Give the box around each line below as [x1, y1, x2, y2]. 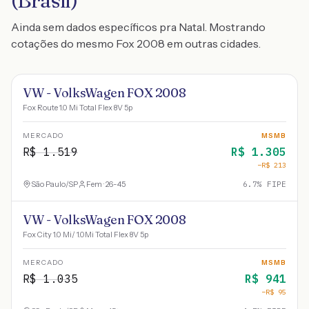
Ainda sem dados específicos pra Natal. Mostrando [11, 20, 266, 34]
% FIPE [257, 179, 286, 189]
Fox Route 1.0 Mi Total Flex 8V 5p [23, 103, 132, 112]
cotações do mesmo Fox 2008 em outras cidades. [11, 37, 261, 50]
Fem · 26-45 [86, 179, 126, 189]
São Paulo [31, 179, 66, 189]
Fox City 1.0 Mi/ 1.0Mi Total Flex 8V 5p [23, 230, 148, 239]
